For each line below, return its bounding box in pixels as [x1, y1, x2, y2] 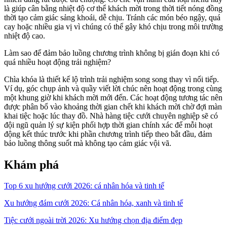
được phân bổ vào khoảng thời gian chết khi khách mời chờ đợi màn [4, 102, 222, 111]
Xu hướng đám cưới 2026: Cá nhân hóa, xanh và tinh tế [4, 199, 183, 208]
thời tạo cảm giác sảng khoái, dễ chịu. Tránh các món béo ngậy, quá [4, 13, 220, 22]
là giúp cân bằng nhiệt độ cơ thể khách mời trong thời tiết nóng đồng [4, 4, 222, 13]
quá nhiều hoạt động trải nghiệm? [4, 57, 111, 66]
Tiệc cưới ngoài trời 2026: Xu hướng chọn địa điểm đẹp [4, 216, 182, 225]
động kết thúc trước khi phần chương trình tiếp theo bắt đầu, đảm [4, 129, 212, 138]
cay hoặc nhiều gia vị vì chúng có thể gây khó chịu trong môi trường [4, 22, 223, 31]
